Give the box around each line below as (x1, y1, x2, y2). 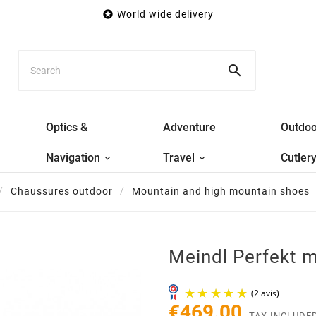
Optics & (46, 120, 88, 134)
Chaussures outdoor (11, 186, 113, 197)
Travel (163, 150, 195, 164)
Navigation (46, 150, 101, 164)
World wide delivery (117, 8, 214, 20)
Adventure (163, 120, 217, 134)
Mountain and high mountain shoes (132, 186, 310, 197)
